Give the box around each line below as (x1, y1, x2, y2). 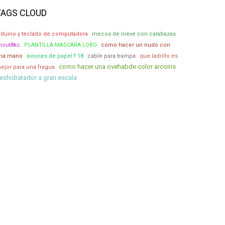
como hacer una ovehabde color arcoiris (59, 63, 176, 70)
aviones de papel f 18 (27, 53, 83, 59)
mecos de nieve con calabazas (92, 31, 176, 37)
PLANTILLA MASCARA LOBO (24, 42, 97, 48)
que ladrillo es (140, 53, 178, 59)
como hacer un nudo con (101, 42, 170, 48)
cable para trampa (87, 53, 136, 59)
